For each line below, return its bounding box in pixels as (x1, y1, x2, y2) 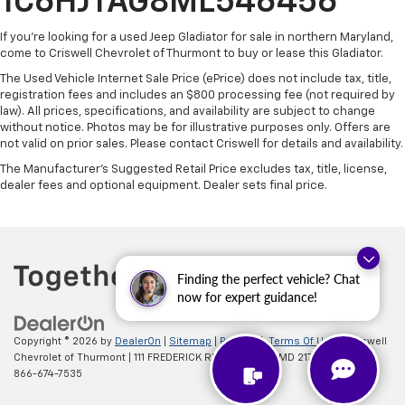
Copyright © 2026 (14, 336, 100, 347)
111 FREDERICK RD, (131, 353, 221, 363)
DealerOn (115, 336, 161, 347)
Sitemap (169, 336, 212, 347)
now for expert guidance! (177, 289, 317, 305)
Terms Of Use (268, 336, 339, 347)
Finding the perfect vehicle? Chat (177, 271, 360, 287)
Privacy (220, 336, 255, 347)
